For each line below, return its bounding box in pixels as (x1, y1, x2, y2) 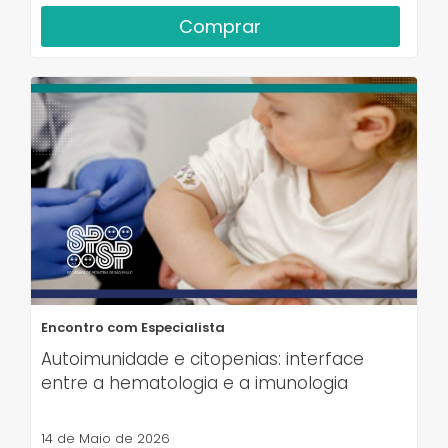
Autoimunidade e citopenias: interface (41, 347, 364, 372)
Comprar (179, 13, 262, 39)
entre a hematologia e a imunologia (41, 371, 348, 396)
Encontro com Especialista (41, 318, 225, 338)
